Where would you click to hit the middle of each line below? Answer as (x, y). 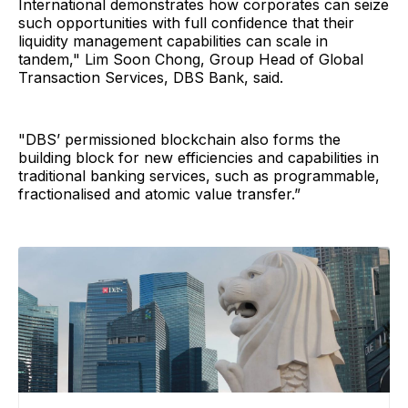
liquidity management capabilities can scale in (173, 41)
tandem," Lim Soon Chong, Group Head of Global (191, 59)
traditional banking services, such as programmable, (199, 175)
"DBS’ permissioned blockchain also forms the (179, 139)
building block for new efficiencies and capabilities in (199, 157)
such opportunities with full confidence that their (186, 22)
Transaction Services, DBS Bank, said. (151, 77)
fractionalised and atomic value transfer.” (159, 194)
